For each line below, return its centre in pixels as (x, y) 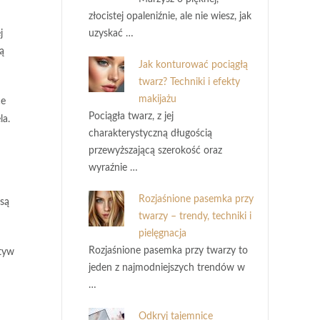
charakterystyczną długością (150, 134)
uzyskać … (111, 34)
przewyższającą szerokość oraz (155, 151)
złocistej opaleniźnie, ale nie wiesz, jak (170, 16)
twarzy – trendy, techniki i (195, 216)
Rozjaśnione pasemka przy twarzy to (168, 251)
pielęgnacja (162, 234)
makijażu (157, 99)
